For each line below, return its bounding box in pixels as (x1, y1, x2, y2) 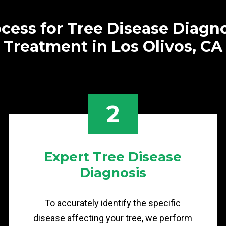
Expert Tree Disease (44, 149, 182, 165)
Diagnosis (79, 164, 146, 181)
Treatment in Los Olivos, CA (4, 37, 222, 56)
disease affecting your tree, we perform (33, 213, 193, 223)
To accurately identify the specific (45, 198, 181, 208)
